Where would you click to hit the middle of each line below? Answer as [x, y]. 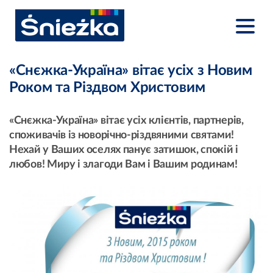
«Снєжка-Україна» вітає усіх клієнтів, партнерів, [126, 121]
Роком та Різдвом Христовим [107, 88]
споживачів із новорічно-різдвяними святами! [122, 135]
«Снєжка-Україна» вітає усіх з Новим [131, 71]
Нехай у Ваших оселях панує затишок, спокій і [124, 150]
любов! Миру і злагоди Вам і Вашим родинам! [123, 165]
